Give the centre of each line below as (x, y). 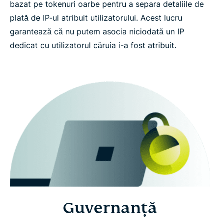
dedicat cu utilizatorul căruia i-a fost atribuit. (93, 45)
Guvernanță (110, 208)
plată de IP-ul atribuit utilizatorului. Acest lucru (96, 17)
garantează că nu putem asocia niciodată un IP (97, 31)
